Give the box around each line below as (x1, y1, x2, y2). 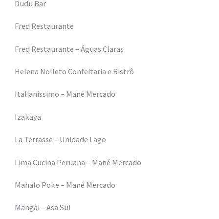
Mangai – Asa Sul (15, 202, 71, 213)
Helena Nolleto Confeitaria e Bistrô (15, 66, 134, 76)
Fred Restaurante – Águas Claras (15, 44, 124, 54)
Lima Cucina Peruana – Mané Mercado (15, 157, 141, 167)
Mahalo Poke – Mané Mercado (15, 179, 115, 190)
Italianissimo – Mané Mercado (15, 89, 115, 99)
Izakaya (15, 111, 41, 122)
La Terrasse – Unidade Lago (15, 134, 106, 145)
